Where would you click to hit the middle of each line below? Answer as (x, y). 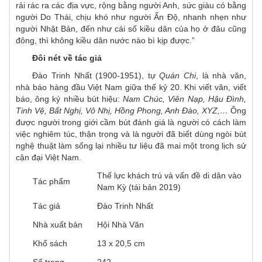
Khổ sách (50, 243)
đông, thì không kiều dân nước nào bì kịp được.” (105, 40)
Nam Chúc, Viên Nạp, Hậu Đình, (185, 99)
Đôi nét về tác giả (67, 58)
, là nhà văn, (221, 75)
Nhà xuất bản (58, 225)
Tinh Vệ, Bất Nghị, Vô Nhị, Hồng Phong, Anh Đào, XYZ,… (122, 111)
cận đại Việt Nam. (49, 157)
